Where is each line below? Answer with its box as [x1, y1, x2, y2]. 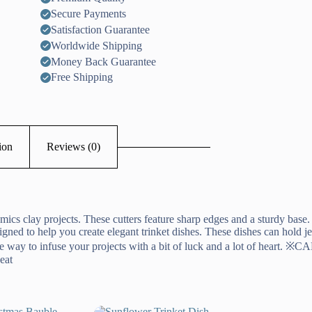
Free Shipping [51, 71, 113, 84]
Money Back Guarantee [51, 55, 156, 68]
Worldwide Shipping [51, 39, 142, 52]
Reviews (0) [46, 141, 100, 153]
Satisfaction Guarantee [51, 23, 150, 36]
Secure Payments [51, 8, 126, 20]
